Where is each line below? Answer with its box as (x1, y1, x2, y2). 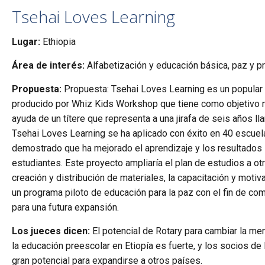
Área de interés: (12, 60, 85, 71)
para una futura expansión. (12, 202, 119, 213)
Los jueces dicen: (12, 225, 91, 237)
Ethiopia (40, 36, 76, 47)
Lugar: (12, 36, 41, 47)
